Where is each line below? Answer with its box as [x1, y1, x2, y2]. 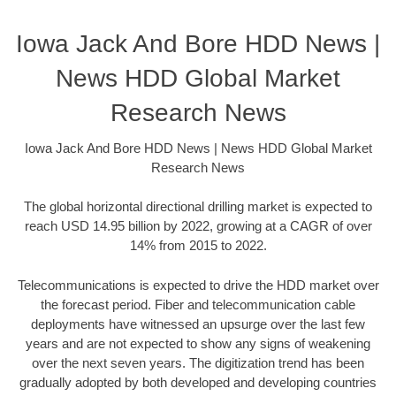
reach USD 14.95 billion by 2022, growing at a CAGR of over [24, 218, 372, 234]
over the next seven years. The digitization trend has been [32, 354, 364, 370]
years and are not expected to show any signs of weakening [26, 335, 370, 351]
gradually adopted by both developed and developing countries [19, 374, 377, 390]
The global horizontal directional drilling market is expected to [24, 199, 372, 215]
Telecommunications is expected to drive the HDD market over [17, 277, 379, 293]
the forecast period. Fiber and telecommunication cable [41, 296, 355, 312]
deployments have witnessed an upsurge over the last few [31, 316, 365, 331]
